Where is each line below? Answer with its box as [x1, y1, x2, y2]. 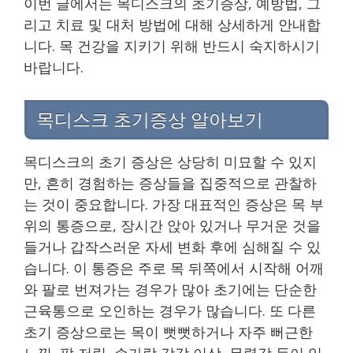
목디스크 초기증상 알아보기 [36, 109, 263, 130]
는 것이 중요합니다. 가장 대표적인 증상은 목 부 [24, 194, 324, 214]
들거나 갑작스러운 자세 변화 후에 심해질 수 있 [24, 236, 321, 256]
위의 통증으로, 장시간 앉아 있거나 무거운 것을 [24, 215, 321, 235]
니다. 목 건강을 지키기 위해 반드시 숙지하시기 [24, 35, 320, 55]
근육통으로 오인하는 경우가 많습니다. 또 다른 [24, 300, 316, 320]
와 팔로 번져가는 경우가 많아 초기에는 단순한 [24, 279, 317, 299]
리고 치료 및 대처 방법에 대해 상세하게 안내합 [24, 14, 321, 34]
